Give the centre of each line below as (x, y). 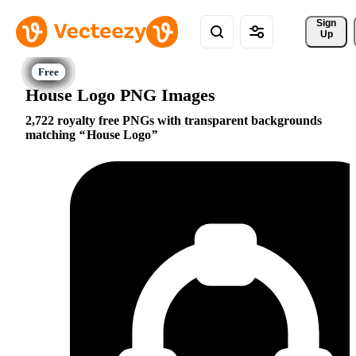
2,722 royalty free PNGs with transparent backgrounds (174, 121)
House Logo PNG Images (120, 95)
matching (52, 135)
